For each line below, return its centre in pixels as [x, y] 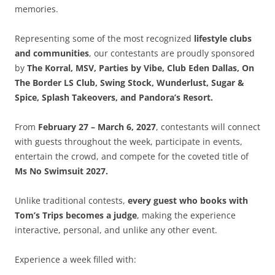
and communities [52, 53]
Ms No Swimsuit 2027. [61, 171]
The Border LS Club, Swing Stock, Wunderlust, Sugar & [130, 83]
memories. [37, 9]
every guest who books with [188, 201]
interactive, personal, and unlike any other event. [116, 230]
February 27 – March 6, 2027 [97, 127]
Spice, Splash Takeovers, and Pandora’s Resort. [114, 98]
